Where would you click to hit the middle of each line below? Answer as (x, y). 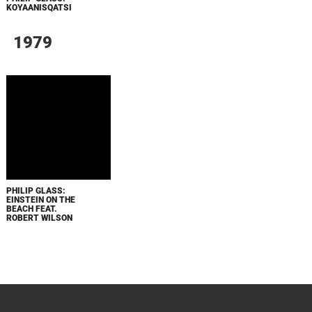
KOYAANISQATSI (39, 7)
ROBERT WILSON (39, 218)
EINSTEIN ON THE (40, 200)
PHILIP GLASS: (36, 190)
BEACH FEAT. (31, 209)
